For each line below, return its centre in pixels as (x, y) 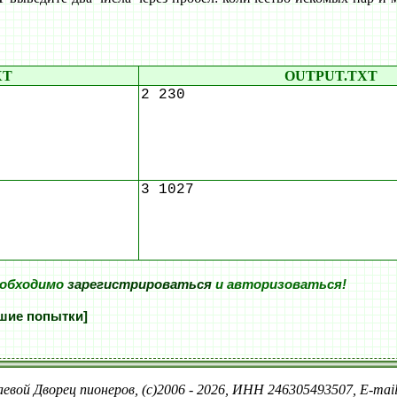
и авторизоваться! (279, 285)
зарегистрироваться (140, 285)
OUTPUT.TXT (331, 75)
